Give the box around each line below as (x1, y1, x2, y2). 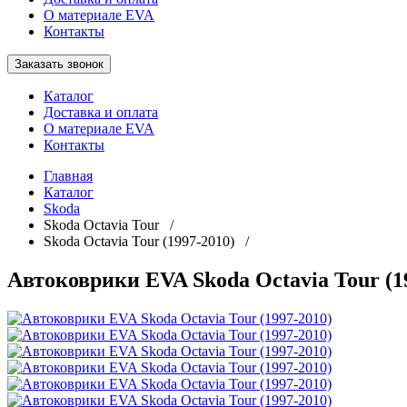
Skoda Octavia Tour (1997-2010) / (44, 233, 260, 249)
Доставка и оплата (44, 104, 158, 120)
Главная (44, 168, 93, 184)
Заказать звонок (15, 57, 104, 71)
